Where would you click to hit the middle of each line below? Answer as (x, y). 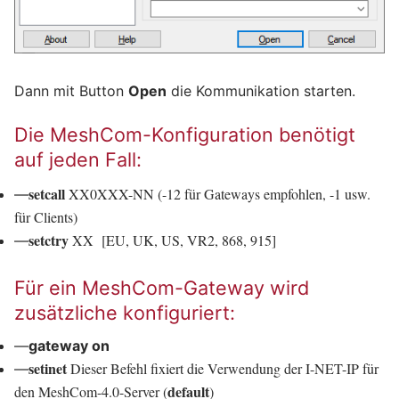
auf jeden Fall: (78, 160)
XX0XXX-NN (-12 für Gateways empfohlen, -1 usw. (218, 193)
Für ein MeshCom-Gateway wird (162, 287)
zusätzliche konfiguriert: (125, 312)
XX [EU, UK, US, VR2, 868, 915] (172, 240)
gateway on (69, 346)
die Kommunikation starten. (261, 90)
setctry (49, 240)
